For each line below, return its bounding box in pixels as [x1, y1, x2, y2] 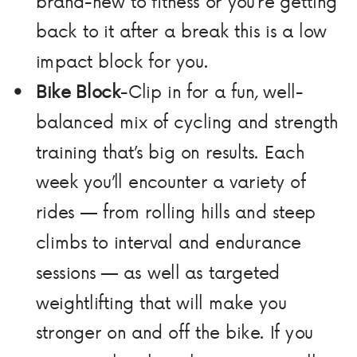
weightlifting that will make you [35, 288, 287, 316]
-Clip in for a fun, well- [120, 78, 304, 104]
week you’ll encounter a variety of [35, 168, 306, 194]
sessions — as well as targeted [35, 259, 280, 285]
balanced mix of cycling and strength [35, 108, 339, 135]
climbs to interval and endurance [35, 229, 302, 255]
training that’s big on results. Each [35, 138, 305, 165]
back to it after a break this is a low [35, 18, 328, 44]
